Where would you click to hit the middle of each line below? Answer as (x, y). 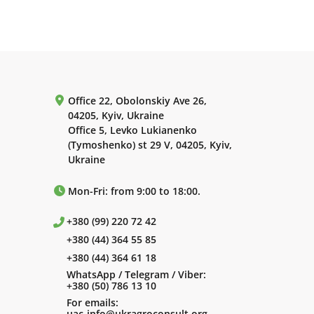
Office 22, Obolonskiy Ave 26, (137, 101)
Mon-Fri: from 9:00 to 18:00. (134, 191)
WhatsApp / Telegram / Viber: (136, 274)
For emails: (92, 302)
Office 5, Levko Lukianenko (132, 130)
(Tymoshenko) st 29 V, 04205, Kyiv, (150, 145)
